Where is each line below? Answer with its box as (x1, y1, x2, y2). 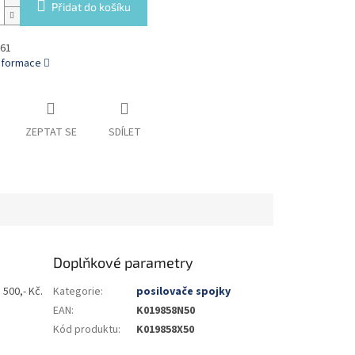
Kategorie (53, 284, 101, 300)
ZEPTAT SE (25, 124, 77, 141)
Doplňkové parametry (53, 254, 194, 272)
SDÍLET (108, 124, 141, 141)
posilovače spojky (136, 284, 231, 300)
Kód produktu (53, 322, 119, 338)
